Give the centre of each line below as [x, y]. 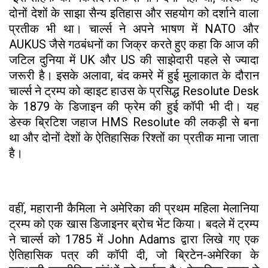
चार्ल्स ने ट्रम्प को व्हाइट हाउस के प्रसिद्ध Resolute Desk [134, 91]
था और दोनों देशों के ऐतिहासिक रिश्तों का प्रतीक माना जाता [134, 137]
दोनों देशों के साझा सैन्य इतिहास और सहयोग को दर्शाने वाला [134, 13]
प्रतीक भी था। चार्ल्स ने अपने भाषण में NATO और [134, 28]
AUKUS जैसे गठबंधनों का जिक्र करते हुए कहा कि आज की [134, 44]
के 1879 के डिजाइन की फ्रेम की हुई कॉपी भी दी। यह [134, 106]
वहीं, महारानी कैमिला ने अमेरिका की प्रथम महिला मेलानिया [134, 208]
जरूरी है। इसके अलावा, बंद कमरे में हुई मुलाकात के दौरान [134, 75]
